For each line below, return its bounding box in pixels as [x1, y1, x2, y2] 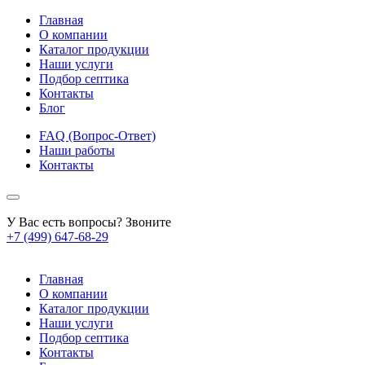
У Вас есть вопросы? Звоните [7, 215, 171, 229]
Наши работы [39, 143, 115, 157]
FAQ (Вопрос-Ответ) [39, 129, 156, 143]
